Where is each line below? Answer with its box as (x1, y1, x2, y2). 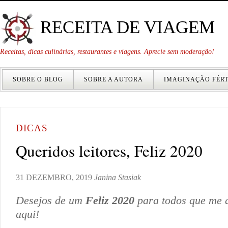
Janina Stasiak (94, 173, 141, 182)
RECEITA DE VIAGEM (36, 17, 215, 37)
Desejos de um (16, 193, 85, 207)
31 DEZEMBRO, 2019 (16, 173, 92, 182)
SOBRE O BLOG (13, 76, 63, 83)
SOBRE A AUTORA (84, 76, 143, 83)
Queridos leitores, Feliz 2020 (16, 139, 203, 161)
